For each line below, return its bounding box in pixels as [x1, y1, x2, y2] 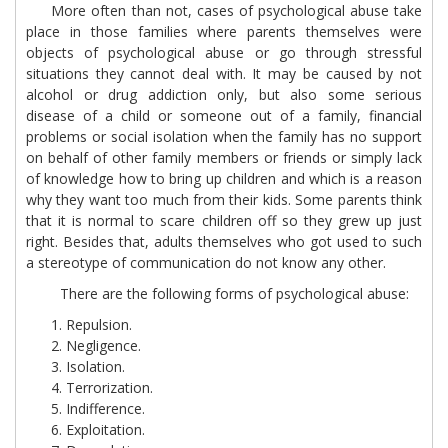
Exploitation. [66, 420, 145, 439]
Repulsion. [66, 315, 132, 334]
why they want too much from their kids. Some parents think [26, 190, 422, 209]
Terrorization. [66, 378, 153, 397]
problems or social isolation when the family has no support [26, 127, 422, 146]
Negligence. [66, 336, 141, 355]
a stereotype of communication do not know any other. [26, 253, 386, 272]
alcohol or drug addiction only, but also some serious [26, 85, 422, 104]
